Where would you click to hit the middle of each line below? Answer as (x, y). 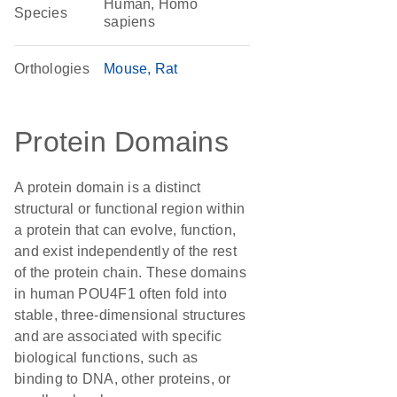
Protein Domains (121, 142)
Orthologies (52, 69)
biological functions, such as (106, 358)
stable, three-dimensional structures (130, 315)
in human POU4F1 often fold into (121, 294)
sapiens (129, 22)
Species (41, 13)
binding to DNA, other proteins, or (123, 379)
